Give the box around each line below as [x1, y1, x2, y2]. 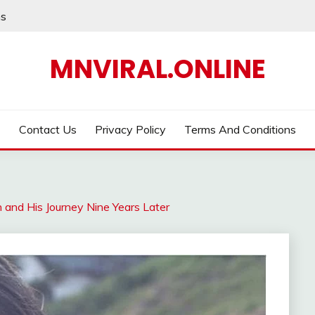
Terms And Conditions [184, 122, 296, 136]
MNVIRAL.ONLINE [49, 51, 266, 87]
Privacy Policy [95, 122, 166, 136]
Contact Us [19, 122, 77, 136]
